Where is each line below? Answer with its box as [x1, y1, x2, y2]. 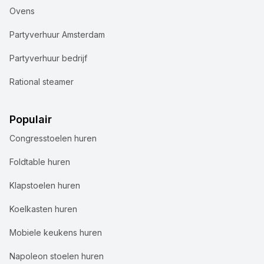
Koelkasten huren [9, 204, 77, 214]
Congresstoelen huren [9, 133, 97, 144]
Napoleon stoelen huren [9, 251, 104, 262]
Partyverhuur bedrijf [9, 53, 87, 64]
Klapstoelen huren [9, 180, 80, 191]
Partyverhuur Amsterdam [9, 29, 105, 40]
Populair [9, 113, 52, 126]
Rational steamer [9, 77, 74, 87]
